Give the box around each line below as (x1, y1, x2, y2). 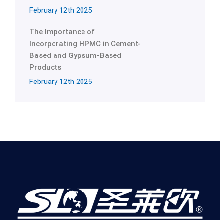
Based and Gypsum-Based (29, 51, 121, 60)
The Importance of (29, 27, 95, 36)
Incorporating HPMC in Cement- (29, 39, 141, 48)
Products (29, 63, 61, 72)
